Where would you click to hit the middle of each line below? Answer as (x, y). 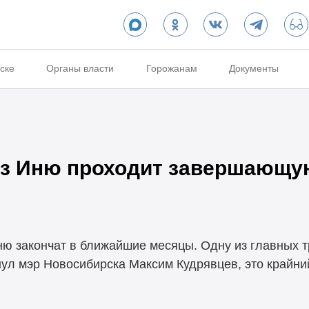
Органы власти (80, 69)
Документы (254, 69)
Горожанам (171, 69)
